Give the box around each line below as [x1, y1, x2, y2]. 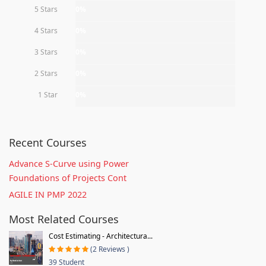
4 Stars [34, 25, 58, 36]
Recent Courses [9, 135, 87, 150]
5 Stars [34, 4, 58, 14]
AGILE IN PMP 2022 [9, 188, 87, 200]
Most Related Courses [9, 211, 119, 226]
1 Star [38, 89, 58, 100]
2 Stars [34, 68, 58, 78]
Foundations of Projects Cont [9, 172, 126, 183]
